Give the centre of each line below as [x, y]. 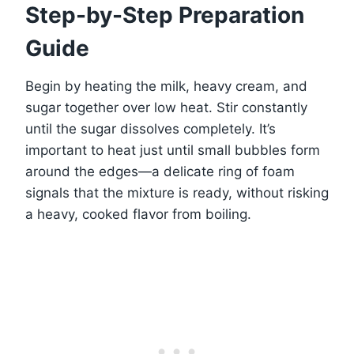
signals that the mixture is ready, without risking [177, 192]
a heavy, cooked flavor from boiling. [138, 214]
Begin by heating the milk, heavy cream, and [166, 86]
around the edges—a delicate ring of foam [160, 171]
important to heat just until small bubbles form [173, 150]
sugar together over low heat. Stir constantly [166, 107]
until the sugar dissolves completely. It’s [151, 128]
